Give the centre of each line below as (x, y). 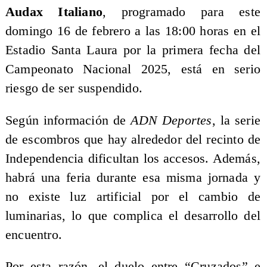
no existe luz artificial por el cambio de (133, 196)
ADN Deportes (171, 120)
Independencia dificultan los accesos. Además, (133, 158)
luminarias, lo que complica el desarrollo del (133, 215)
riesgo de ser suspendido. (74, 89)
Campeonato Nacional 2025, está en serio (133, 69)
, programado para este (181, 12)
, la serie (236, 120)
